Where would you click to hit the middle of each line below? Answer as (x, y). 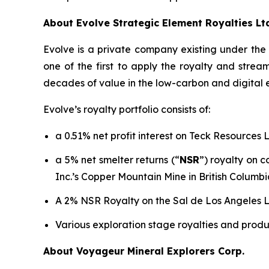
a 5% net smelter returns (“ (117, 159)
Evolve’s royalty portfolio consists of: (127, 109)
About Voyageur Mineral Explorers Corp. (144, 251)
